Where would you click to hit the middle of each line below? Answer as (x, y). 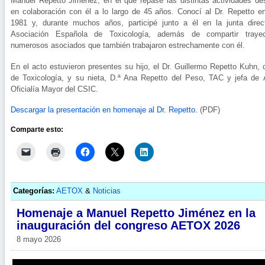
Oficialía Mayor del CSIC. (54, 89)
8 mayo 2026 (39, 239)
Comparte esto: (37, 129)
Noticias (107, 191)
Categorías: (34, 191)
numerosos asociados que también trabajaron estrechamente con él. (128, 46)
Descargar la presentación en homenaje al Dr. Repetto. (104, 110)
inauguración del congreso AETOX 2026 (128, 225)
